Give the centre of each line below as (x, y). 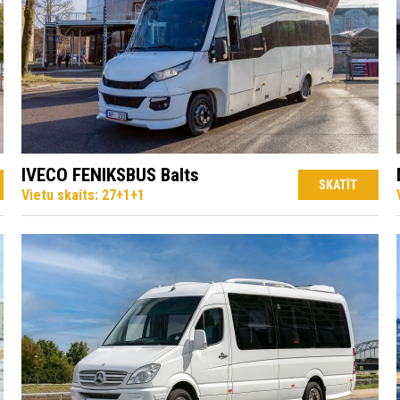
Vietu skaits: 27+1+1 (83, 196)
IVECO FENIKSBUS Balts (110, 175)
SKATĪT (338, 185)
